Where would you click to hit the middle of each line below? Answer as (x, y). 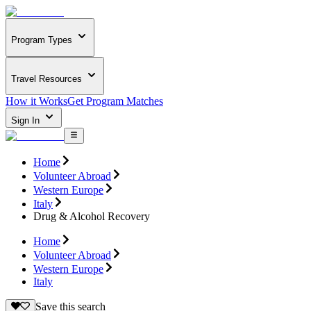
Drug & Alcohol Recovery (92, 216)
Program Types (42, 40)
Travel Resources (47, 78)
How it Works (36, 101)
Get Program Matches (115, 101)
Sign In (27, 121)
